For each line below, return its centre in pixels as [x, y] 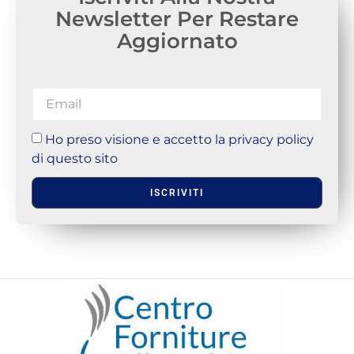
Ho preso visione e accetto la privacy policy [179, 139]
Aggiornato [177, 41]
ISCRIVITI [177, 192]
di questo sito [75, 159]
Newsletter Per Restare [177, 19]
